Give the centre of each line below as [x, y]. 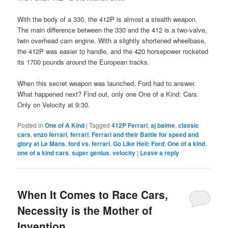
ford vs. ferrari [89, 144]
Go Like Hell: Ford [139, 144]
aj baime [163, 125]
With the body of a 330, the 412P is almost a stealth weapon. [108, 19]
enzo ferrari [51, 135]
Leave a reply [160, 153]
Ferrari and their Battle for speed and [145, 135]
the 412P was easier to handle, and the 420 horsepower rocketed [113, 51]
